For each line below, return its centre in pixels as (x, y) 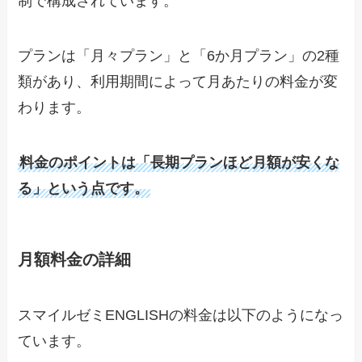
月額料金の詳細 (75, 260)
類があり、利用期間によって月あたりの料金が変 (178, 82)
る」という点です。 (84, 188)
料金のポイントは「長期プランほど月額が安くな (180, 162)
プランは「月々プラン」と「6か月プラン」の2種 (179, 56)
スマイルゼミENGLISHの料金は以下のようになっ (181, 316)
